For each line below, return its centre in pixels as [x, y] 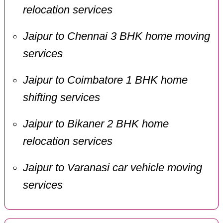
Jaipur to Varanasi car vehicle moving [112, 167]
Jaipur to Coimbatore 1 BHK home [105, 80]
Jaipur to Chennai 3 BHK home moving [116, 37]
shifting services [61, 98]
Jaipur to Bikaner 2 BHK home [96, 124]
